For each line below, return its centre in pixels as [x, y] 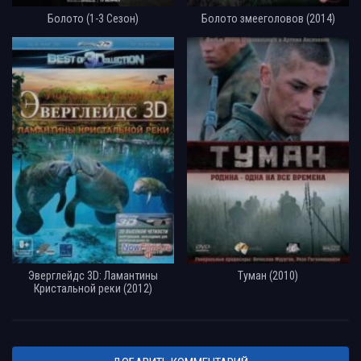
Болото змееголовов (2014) [268, 18]
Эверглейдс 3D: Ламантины [93, 275]
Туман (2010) [268, 275]
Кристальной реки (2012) [93, 288]
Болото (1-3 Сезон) [93, 18]
